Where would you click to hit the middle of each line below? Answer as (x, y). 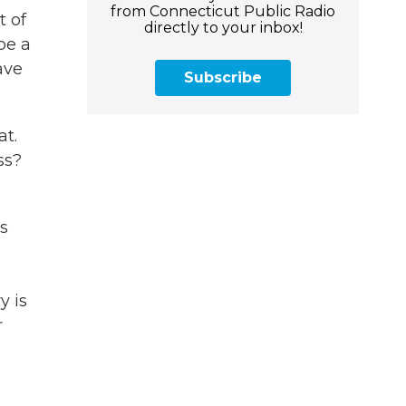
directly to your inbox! (223, 27)
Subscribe (223, 77)
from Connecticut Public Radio (223, 11)
